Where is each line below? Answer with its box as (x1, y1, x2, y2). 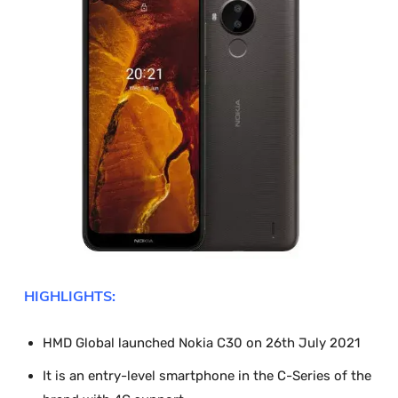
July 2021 (295, 335, 360, 352)
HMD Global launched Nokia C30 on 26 (43, 335, 282, 352)
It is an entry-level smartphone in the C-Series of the (43, 368, 371, 385)
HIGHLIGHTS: (24, 287, 115, 306)
